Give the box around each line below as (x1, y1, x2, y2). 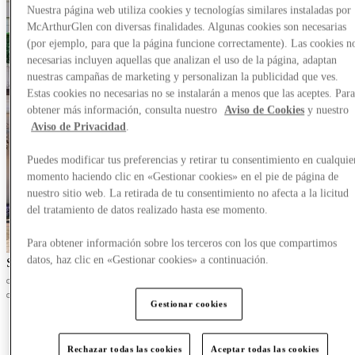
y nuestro (304, 104, 349, 116)
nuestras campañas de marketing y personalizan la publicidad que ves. (27, 71, 339, 83)
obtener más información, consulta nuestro (27, 104, 221, 116)
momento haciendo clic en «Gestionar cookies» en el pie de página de (27, 170, 339, 183)
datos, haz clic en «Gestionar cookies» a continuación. (27, 254, 269, 266)
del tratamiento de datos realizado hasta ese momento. (27, 204, 269, 216)
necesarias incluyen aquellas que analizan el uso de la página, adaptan (27, 54, 338, 67)
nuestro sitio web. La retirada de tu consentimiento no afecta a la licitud (27, 187, 349, 200)
